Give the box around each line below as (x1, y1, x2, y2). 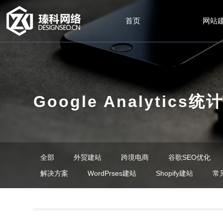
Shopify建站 (156, 169, 194, 177)
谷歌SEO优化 (168, 153, 211, 161)
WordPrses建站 (88, 169, 137, 177)
